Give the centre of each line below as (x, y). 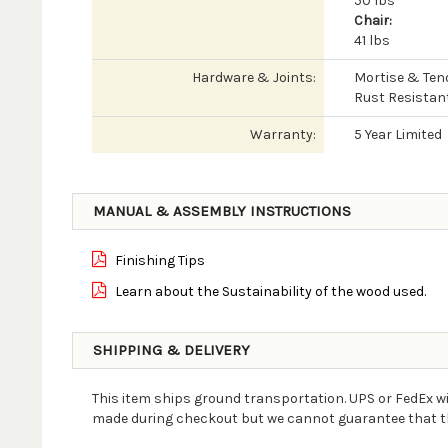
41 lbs (371, 40)
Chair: (372, 20)
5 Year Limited (397, 134)
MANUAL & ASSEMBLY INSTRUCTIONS (221, 211)
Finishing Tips (158, 260)
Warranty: (282, 134)
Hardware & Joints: (253, 77)
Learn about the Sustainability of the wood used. (268, 291)
